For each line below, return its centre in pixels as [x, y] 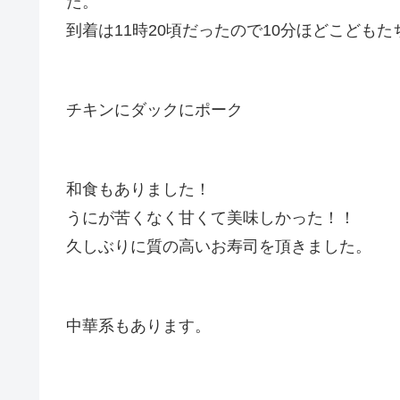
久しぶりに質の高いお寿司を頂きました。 [219, 247]
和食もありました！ [138, 190]
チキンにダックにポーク [154, 110]
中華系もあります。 [138, 326]
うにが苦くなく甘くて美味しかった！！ [211, 218]
